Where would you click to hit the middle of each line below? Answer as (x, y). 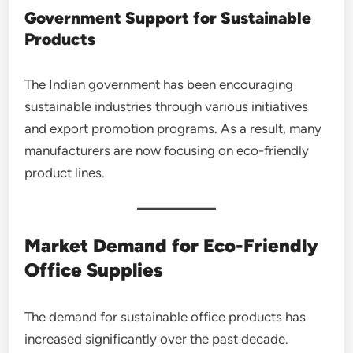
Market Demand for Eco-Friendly (172, 245)
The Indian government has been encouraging (159, 84)
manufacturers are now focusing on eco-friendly (167, 150)
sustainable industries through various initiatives (167, 106)
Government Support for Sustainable (168, 17)
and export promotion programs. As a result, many (173, 128)
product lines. (65, 172)
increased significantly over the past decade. (157, 338)
